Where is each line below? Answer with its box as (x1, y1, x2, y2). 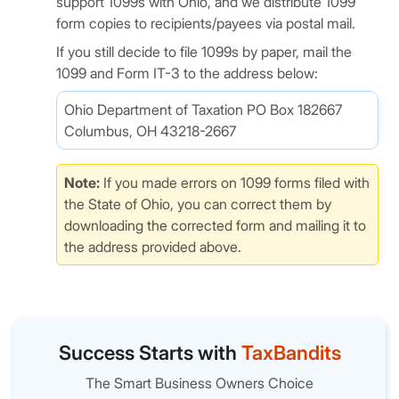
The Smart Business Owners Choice (85, 374, 313, 392)
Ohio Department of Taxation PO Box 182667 (64, 101, 342, 118)
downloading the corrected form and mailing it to (64, 216, 366, 234)
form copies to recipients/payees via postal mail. (56, 14, 355, 32)
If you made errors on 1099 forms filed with (100, 174, 370, 191)
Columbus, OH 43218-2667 (64, 122, 236, 140)
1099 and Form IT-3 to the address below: (56, 64, 318, 82)
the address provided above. (64, 238, 241, 256)
